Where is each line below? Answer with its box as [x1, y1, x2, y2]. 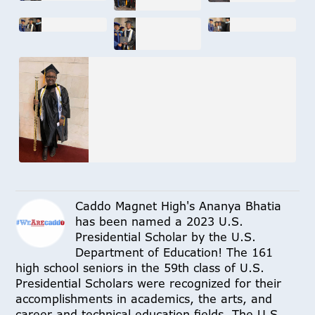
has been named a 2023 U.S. [75, 213, 244, 229]
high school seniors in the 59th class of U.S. [15, 259, 265, 276]
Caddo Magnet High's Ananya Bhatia [75, 198, 282, 214]
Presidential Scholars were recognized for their [15, 275, 282, 291]
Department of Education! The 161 [75, 244, 274, 260]
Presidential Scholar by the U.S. [75, 229, 257, 245]
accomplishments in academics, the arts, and [15, 290, 273, 307]
